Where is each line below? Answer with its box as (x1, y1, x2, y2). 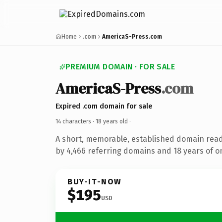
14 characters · (55, 117, 96, 125)
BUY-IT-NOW (67, 176, 122, 186)
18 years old (96, 117, 128, 125)
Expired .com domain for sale (55, 102, 152, 111)
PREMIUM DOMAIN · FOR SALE (65, 62, 175, 71)
